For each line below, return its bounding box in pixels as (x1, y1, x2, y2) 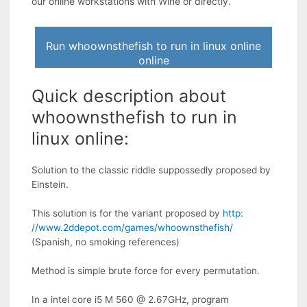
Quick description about (32, 86, 227, 107)
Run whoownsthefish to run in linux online (46, 39, 261, 53)
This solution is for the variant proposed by (32, 208, 223, 219)
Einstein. (32, 179, 69, 191)
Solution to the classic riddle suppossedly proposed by (32, 164, 271, 176)
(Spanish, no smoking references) (32, 236, 180, 248)
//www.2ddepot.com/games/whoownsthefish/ (32, 222, 234, 234)
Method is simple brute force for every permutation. (32, 265, 260, 277)
